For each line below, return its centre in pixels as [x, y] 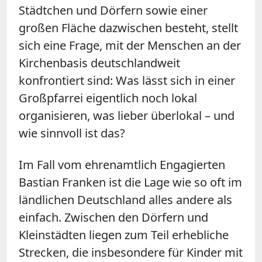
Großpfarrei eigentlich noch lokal [108, 98]
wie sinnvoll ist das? [72, 133]
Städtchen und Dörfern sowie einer [113, 10]
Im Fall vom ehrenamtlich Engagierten [122, 164]
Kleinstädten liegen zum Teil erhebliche [124, 235]
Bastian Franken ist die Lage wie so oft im [130, 182]
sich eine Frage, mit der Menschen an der [130, 45]
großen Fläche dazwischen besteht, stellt [128, 27]
